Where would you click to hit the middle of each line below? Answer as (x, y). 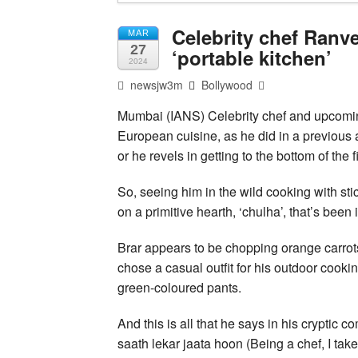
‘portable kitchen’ (252, 57)
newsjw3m (155, 84)
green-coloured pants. (179, 287)
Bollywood (227, 84)
